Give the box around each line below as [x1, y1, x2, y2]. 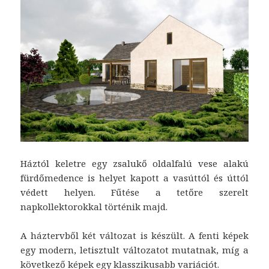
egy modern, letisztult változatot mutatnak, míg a [20, 244, 249, 256]
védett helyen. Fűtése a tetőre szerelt [20, 186, 249, 199]
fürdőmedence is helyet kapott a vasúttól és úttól [20, 172, 249, 184]
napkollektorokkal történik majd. [20, 201, 168, 213]
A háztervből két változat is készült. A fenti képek [20, 229, 249, 242]
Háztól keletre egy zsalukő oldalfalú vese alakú [20, 157, 249, 170]
